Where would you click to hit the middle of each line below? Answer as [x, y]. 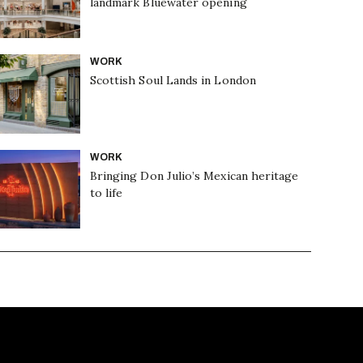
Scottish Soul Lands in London [173, 81]
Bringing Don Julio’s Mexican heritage [194, 175]
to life [106, 192]
